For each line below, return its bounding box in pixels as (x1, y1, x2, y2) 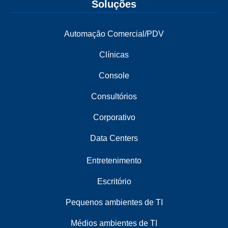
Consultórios (91, 92, 137, 101)
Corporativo (93, 113, 135, 122)
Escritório (97, 177, 131, 186)
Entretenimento (87, 156, 141, 165)
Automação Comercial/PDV (64, 30, 164, 39)
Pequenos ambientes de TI (65, 198, 163, 207)
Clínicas (99, 50, 129, 60)
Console (99, 71, 129, 80)
